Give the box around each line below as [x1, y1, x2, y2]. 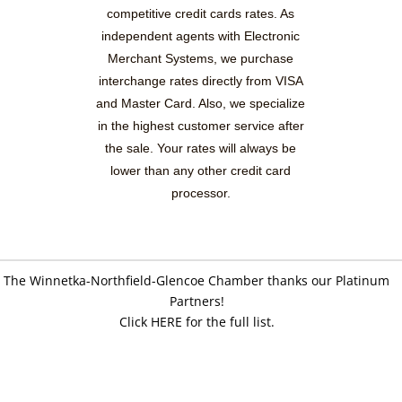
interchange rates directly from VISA [98, 73, 303, 88]
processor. [170, 185, 231, 200]
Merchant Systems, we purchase [108, 50, 294, 66]
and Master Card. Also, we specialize [96, 95, 306, 110]
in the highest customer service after [97, 118, 304, 133]
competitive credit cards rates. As [107, 5, 295, 21]
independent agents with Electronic [101, 28, 301, 43]
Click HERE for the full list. [118, 312, 275, 330]
